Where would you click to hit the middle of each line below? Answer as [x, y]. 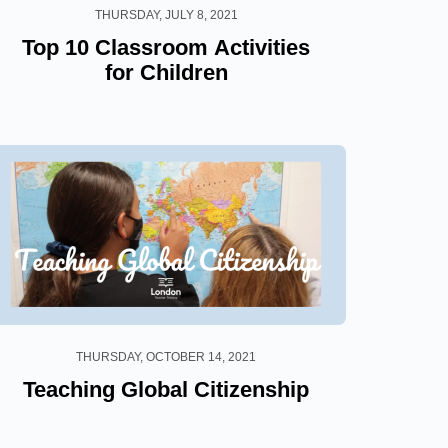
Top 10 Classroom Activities [166, 47]
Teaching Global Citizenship [166, 389]
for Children [166, 72]
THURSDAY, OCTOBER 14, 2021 [166, 356]
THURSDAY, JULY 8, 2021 [166, 14]
